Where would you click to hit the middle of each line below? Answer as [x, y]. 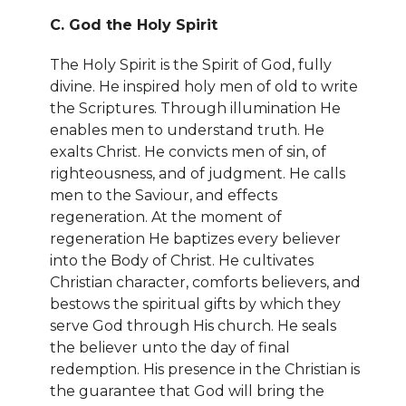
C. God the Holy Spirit [134, 24]
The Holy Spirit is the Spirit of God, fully [191, 64]
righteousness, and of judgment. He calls [198, 173]
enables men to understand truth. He [187, 130]
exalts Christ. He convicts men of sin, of [188, 151]
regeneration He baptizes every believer [195, 238]
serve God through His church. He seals [193, 325]
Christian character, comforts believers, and [205, 282]
